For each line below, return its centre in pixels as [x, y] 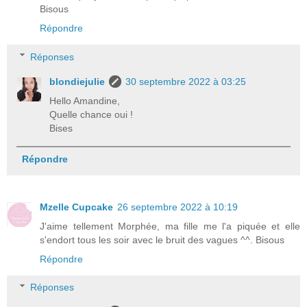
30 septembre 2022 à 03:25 [186, 81]
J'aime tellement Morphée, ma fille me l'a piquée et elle [170, 226]
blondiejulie [77, 81]
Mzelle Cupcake [76, 207]
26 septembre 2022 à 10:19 [177, 207]
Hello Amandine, [85, 100]
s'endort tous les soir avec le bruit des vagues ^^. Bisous [162, 240]
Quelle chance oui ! [91, 114]
